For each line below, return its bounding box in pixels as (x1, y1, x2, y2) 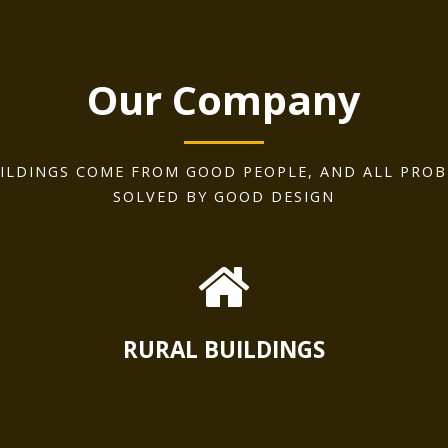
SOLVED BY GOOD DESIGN (113, 187, 335, 207)
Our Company (87, 72, 361, 128)
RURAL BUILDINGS (123, 334, 325, 366)
